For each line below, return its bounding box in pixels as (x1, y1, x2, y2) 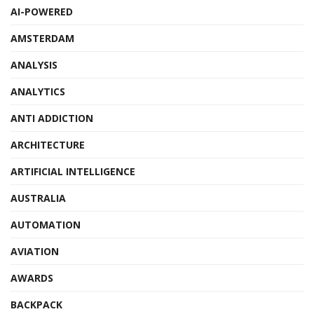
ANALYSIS (11, 58, 57, 71)
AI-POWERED (11, 5, 73, 18)
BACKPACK (11, 298, 62, 311)
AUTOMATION (11, 218, 81, 231)
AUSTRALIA (11, 191, 66, 205)
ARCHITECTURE (11, 138, 85, 151)
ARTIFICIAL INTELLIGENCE (11, 165, 135, 178)
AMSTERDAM (11, 32, 74, 45)
